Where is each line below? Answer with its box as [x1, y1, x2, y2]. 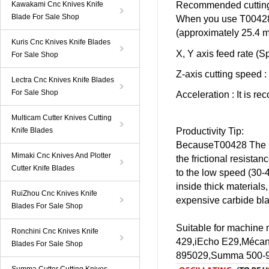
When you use [176, 14, 240, 24]
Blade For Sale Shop [11, 13, 79, 21]
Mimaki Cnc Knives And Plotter [11, 151, 111, 160]
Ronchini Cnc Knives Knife [11, 227, 98, 235]
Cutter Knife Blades [11, 164, 74, 172]
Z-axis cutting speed [176, 69, 262, 79]
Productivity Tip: [176, 126, 244, 136]
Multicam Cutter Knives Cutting [11, 113, 112, 122]
